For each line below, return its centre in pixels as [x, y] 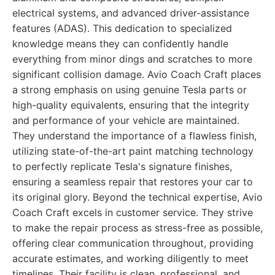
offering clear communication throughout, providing [133, 243]
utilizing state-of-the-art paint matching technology [133, 151]
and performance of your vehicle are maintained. [126, 120]
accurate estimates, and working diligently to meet [130, 258]
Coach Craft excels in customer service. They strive [133, 212]
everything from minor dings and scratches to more [132, 59]
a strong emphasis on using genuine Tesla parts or [130, 90]
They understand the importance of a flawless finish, [134, 136]
